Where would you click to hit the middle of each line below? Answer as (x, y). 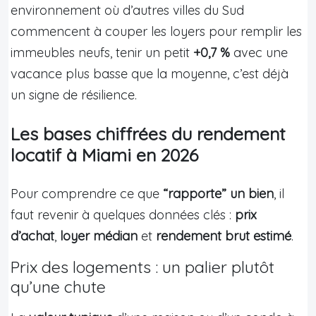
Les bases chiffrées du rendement (148, 133)
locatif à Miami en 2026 (104, 154)
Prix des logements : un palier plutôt (142, 267)
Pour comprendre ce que (87, 193)
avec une (259, 52)
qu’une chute (58, 286)
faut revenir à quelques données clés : (123, 214)
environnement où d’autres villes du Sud (127, 10)
